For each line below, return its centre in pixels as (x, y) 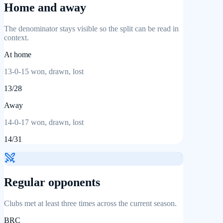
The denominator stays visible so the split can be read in (91, 29)
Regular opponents (52, 182)
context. (16, 38)
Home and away (45, 8)
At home (18, 55)
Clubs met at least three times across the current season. (90, 203)
